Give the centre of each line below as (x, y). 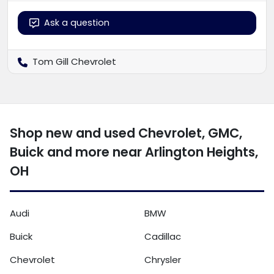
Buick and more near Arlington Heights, (134, 152)
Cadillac (163, 236)
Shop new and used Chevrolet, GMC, (126, 133)
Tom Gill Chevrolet (74, 61)
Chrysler (163, 259)
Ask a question (77, 22)
